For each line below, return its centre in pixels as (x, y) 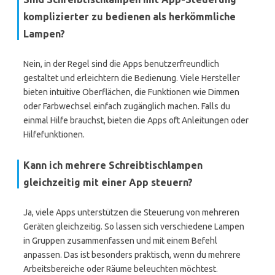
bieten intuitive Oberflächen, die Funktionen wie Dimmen (131, 92)
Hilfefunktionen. (54, 134)
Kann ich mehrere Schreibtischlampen (113, 165)
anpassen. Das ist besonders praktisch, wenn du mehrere (132, 255)
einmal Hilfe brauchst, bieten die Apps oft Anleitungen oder (136, 120)
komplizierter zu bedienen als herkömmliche (130, 17)
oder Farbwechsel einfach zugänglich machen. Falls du (127, 106)
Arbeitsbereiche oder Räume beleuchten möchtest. (121, 269)
